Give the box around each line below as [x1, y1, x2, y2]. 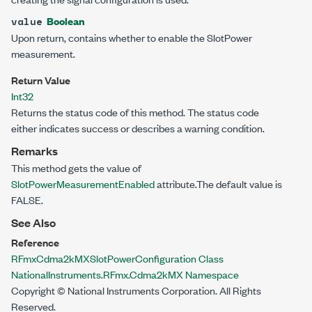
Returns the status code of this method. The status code [11, 104, 259, 119]
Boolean [47, 13, 85, 28]
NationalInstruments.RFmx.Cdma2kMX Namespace [11, 267, 239, 281]
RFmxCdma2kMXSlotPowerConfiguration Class [11, 251, 224, 265]
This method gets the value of [11, 160, 141, 175]
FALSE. [11, 192, 43, 207]
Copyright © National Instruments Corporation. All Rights [11, 283, 261, 297]
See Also [11, 214, 56, 231]
